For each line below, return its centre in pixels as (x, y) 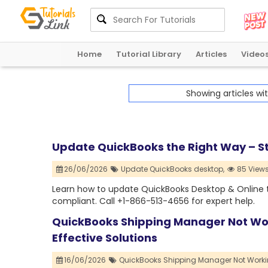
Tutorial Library (149, 54)
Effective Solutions (105, 238)
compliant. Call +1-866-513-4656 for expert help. (153, 201)
